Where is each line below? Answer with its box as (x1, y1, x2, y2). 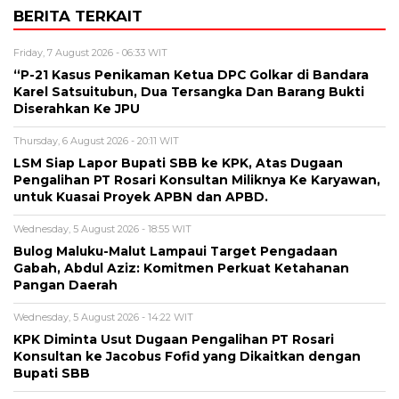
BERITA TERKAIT (13, 7, 142, 26)
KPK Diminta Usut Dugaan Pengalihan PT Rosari (13, 332, 334, 347)
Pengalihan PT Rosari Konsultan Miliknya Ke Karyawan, (13, 173, 380, 188)
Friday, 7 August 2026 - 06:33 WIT (13, 46, 167, 60)
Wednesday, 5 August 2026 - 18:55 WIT (13, 223, 191, 236)
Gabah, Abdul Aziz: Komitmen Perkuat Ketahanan (13, 261, 349, 276)
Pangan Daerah (13, 278, 118, 293)
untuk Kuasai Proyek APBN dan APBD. (13, 190, 268, 205)
